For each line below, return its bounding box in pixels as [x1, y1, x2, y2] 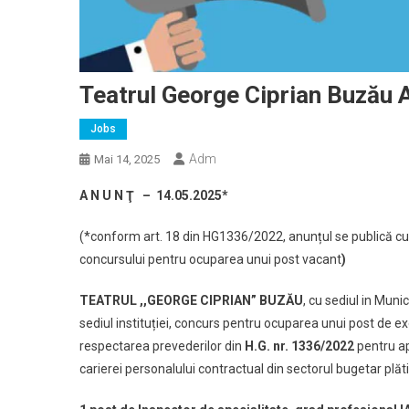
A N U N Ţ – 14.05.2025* [79, 188, 228, 204]
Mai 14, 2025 [94, 152, 160, 167]
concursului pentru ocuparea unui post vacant [79, 252, 341, 267]
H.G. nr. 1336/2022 [245, 339, 354, 354]
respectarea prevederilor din [79, 339, 245, 354]
